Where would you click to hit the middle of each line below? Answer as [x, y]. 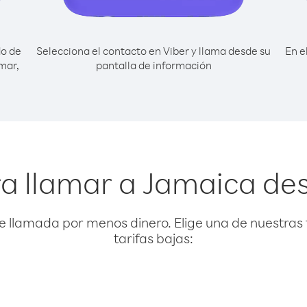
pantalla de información [153, 65]
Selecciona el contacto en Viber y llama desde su [153, 51]
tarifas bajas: [153, 238]
